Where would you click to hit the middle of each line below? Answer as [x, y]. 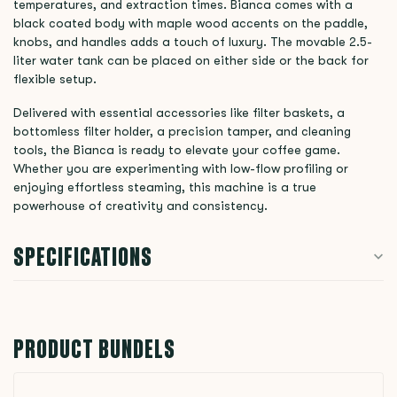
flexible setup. [55, 79]
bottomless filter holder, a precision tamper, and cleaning [182, 132]
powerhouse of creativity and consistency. [140, 206]
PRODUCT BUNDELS [94, 349]
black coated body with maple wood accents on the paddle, [191, 23]
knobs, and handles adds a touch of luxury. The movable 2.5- [193, 42]
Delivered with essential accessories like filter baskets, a [179, 113]
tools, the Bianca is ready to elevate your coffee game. [177, 150]
